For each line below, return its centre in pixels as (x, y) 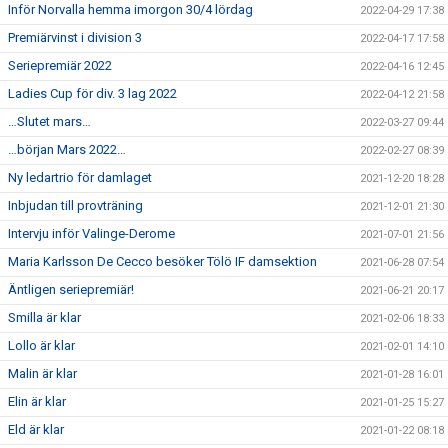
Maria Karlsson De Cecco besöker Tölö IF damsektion (162, 261)
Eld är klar (36, 429)
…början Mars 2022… (67, 149)
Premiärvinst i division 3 (75, 37)
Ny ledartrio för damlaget (80, 177)
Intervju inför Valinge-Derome (91, 233)
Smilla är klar (44, 317)
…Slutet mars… (49, 121)
